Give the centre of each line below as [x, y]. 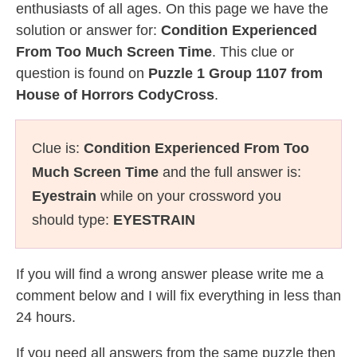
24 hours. [46, 317]
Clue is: [58, 148]
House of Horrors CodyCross [115, 95]
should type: [73, 220]
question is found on [82, 73]
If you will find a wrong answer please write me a [170, 274]
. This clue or [253, 52]
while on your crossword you [189, 196]
